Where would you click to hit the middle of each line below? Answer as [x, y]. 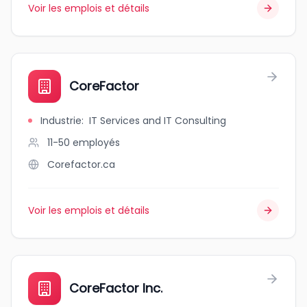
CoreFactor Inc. [116, 288]
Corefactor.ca [81, 164]
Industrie [61, 121]
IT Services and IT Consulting [158, 121]
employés [96, 143]
